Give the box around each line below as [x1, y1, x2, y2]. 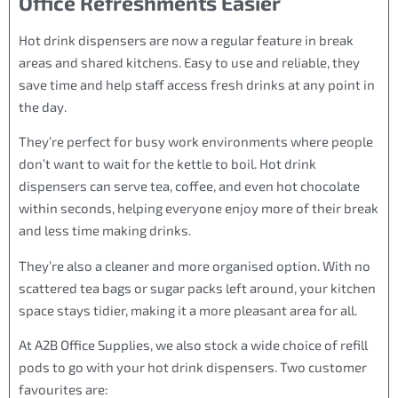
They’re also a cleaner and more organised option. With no [19, 257, 370, 274]
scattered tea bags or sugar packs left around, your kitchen [19, 279, 376, 296]
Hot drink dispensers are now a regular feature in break [19, 31, 354, 48]
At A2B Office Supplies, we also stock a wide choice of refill [19, 337, 368, 354]
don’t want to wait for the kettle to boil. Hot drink [19, 155, 316, 172]
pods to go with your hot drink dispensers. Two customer [19, 359, 367, 376]
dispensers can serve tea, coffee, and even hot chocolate [19, 178, 360, 195]
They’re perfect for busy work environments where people [19, 133, 373, 150]
